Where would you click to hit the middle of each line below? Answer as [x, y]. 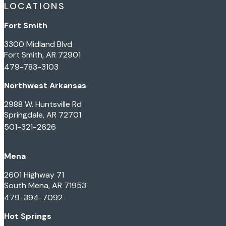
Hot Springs [28, 216]
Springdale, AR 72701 [43, 115]
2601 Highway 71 [34, 175]
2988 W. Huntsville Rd [43, 104]
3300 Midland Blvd [38, 44]
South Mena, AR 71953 [45, 185]
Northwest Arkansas [45, 85]
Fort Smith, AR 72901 [42, 54]
